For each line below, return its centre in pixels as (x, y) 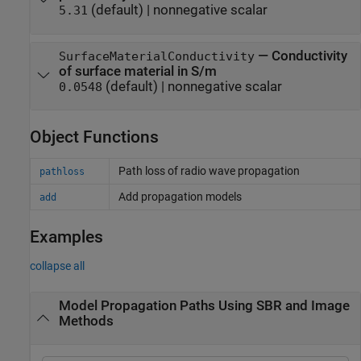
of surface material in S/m (137, 71)
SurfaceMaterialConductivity (156, 56)
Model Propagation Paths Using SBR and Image (204, 306)
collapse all (57, 266)
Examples (66, 237)
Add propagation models (180, 197)
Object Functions (94, 137)
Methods (86, 322)
